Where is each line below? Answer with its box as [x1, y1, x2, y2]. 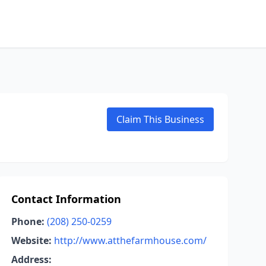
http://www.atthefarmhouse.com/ [53, 234, 207, 247]
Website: [11, 234, 52, 247]
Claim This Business [116, 113, 204, 126]
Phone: [11, 215, 45, 228]
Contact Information [11, 192, 121, 206]
